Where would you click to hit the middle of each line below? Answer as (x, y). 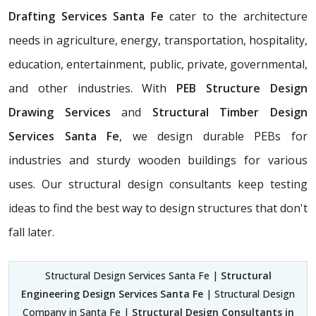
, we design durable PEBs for (214, 136)
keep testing (273, 184)
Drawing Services (65, 112)
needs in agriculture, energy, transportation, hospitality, (158, 40)
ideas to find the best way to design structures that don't (158, 208)
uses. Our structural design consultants (120, 184)
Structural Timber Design (225, 112)
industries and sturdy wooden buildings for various (158, 160)
